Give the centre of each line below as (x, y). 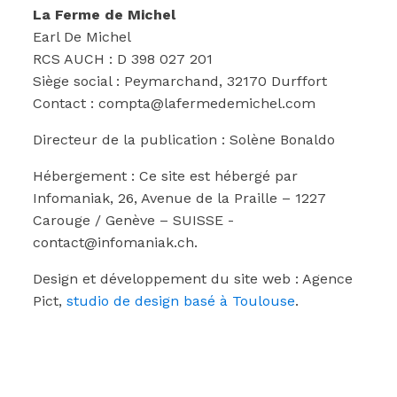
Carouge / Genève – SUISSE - (133, 220)
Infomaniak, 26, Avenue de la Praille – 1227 (179, 198)
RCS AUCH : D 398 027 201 (123, 59)
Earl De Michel (82, 37)
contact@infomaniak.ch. (115, 242)
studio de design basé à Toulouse (181, 301)
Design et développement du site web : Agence (193, 279)
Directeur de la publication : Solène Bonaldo (184, 140)
